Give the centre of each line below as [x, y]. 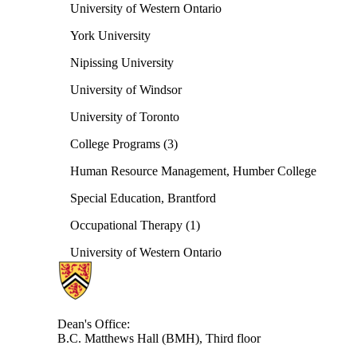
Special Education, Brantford [143, 198]
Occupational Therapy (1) [135, 225]
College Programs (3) [124, 144]
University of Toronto [125, 117]
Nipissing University [122, 63]
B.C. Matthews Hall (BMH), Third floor [159, 338]
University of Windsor [126, 90]
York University [110, 35]
